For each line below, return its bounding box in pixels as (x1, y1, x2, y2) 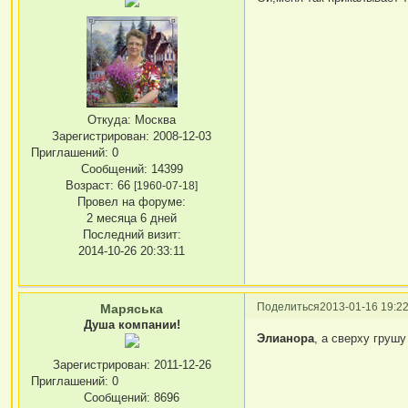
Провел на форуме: (77, 194, 187, 209)
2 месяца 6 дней (87, 210, 178, 225)
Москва (131, 112, 177, 127)
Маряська (100, 301, 164, 316)
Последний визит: (82, 227, 181, 241)
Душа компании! (83, 317, 180, 331)
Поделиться (257, 300, 321, 312)
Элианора (257, 331, 315, 346)
